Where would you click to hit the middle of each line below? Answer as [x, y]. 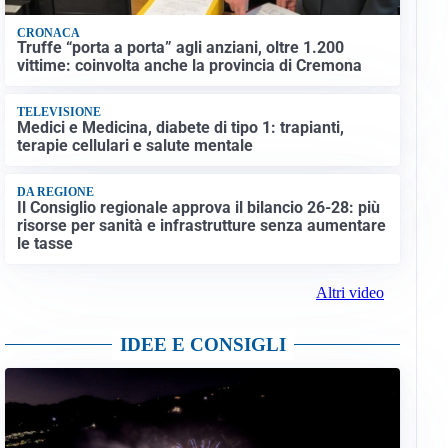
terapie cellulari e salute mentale [134, 145]
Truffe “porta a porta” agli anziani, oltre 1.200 [180, 48]
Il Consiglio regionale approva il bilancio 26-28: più [198, 207]
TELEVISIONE [58, 112]
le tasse [44, 243]
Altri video [349, 292]
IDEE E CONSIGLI [202, 344]
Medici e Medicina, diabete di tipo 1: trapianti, [180, 127]
